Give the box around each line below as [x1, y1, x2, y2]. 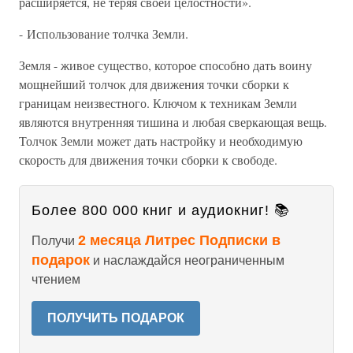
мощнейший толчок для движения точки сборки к [19, 76, 289, 92]
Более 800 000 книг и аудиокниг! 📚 [32, 203, 290, 218]
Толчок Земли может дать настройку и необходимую [19, 132, 303, 149]
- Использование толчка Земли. [19, 25, 188, 42]
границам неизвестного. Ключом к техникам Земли [19, 95, 297, 111]
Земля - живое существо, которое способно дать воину [19, 57, 312, 73]
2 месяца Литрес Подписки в [78, 232, 281, 248]
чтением [32, 273, 80, 286]
